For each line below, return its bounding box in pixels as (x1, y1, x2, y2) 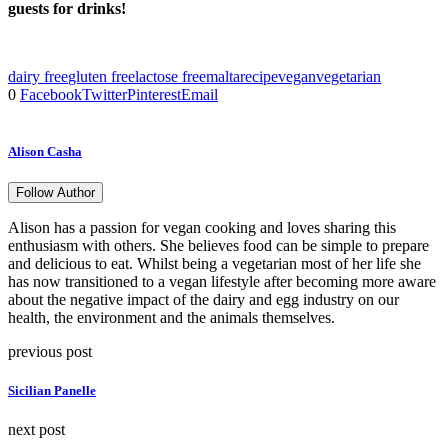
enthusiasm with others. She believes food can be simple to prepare (8, 236, 429, 254)
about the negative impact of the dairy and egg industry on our (8, 290, 399, 308)
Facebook (20, 85, 82, 103)
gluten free (68, 67, 135, 85)
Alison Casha (8, 143, 82, 159)
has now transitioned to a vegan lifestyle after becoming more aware (8, 272, 436, 290)
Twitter (82, 85, 127, 103)
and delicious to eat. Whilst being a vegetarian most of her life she (8, 254, 421, 272)
